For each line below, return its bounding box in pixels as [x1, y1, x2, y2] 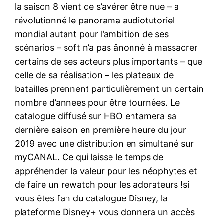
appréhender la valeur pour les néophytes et [15, 165, 197, 176]
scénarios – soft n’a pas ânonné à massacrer [15, 42, 198, 53]
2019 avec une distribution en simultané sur [15, 138, 194, 149]
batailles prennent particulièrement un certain [15, 83, 204, 94]
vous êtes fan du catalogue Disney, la [15, 193, 168, 203]
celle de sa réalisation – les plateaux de [15, 69, 174, 80]
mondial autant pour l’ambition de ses [15, 28, 169, 39]
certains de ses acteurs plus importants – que [15, 56, 203, 66]
